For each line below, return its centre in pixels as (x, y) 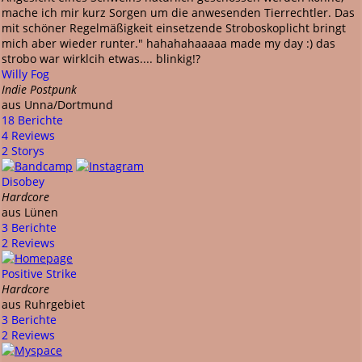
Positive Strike (39, 273)
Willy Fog (25, 74)
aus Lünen (30, 212)
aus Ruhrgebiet (43, 304)
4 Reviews (28, 135)
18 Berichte (32, 120)
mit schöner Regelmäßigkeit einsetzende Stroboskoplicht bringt (174, 27)
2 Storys (23, 150)
